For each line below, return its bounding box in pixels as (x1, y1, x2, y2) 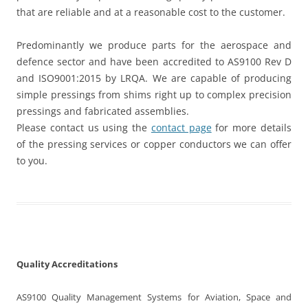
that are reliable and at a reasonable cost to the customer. (16, 5, 285, 19)
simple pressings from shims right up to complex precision (16, 88, 291, 102)
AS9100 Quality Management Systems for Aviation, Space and (16, 291, 291, 304)
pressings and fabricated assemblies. (16, 104, 189, 118)
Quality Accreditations (16, 258, 118, 271)
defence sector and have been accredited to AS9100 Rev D (16, 55, 291, 69)
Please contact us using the (16, 121, 151, 135)
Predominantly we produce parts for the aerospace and (16, 38, 291, 52)
